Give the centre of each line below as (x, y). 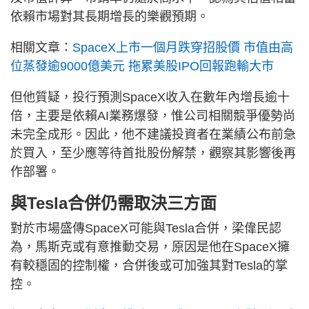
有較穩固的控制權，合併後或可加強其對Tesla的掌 (149, 265)
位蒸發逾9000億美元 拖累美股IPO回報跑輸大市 (142, 66)
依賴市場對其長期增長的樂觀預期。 (110, 16)
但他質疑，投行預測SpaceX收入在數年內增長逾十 (150, 97)
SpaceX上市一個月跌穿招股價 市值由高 (183, 47)
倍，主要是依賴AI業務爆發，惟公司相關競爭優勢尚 (153, 116)
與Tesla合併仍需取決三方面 (113, 203)
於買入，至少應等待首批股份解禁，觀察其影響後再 (153, 153)
